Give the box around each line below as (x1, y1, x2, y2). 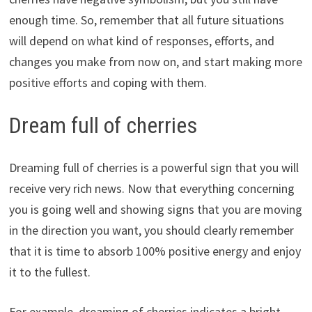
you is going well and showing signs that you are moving (8, 201, 302, 217)
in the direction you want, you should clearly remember (8, 221, 294, 238)
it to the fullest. (8, 263, 91, 280)
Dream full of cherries (8, 112, 197, 139)
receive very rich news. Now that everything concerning (8, 180, 295, 196)
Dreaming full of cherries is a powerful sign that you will (8, 159, 299, 175)
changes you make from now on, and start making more (8, 54, 302, 70)
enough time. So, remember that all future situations (8, 12, 284, 29)
